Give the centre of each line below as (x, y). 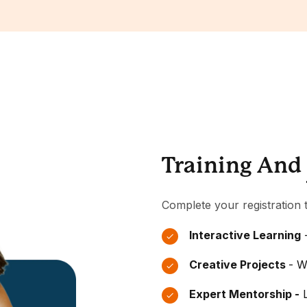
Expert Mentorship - (244, 294)
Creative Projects (239, 264)
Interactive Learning (245, 235)
